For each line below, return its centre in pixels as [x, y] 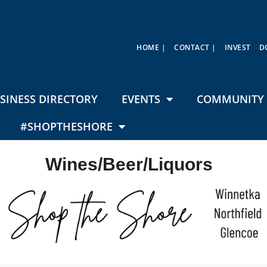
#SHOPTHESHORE [66, 127]
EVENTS [141, 99]
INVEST [237, 47]
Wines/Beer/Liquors [129, 164]
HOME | [151, 47]
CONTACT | [195, 47]
